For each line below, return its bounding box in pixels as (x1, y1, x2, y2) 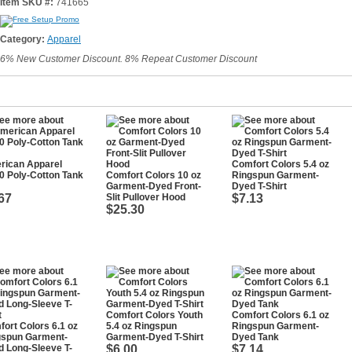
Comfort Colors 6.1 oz (232, 310, 329, 321)
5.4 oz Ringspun (106, 321, 177, 332)
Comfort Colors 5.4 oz (232, 159, 329, 170)
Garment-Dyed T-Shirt (106, 332, 203, 343)
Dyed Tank (232, 332, 279, 343)
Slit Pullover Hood (106, 192, 185, 203)
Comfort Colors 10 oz (106, 170, 201, 181)
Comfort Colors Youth (106, 310, 203, 321)
